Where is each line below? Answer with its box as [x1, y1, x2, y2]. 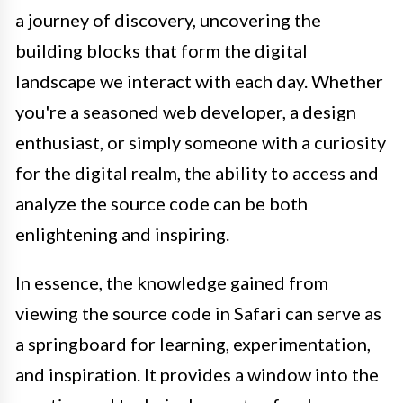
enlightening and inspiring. [15, 223, 229, 246]
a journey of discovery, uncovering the [15, 9, 321, 31]
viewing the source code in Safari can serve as [15, 302, 381, 325]
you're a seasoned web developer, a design [15, 101, 356, 123]
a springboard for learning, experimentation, [15, 333, 371, 355]
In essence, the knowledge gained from [15, 272, 328, 294]
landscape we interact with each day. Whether [15, 70, 383, 93]
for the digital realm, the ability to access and [15, 162, 379, 184]
